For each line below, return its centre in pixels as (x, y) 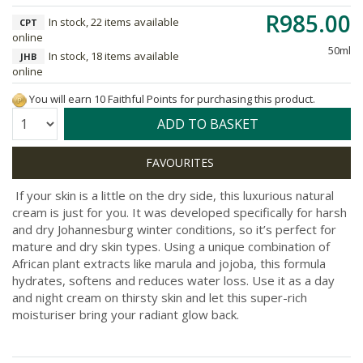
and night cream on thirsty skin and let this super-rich (160, 297)
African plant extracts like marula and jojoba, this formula (169, 263)
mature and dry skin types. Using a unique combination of (171, 246)
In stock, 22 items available (114, 22)
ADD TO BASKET (207, 124)
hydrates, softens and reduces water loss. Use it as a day (173, 280)
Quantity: (32, 120)
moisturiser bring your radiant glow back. (126, 314)
